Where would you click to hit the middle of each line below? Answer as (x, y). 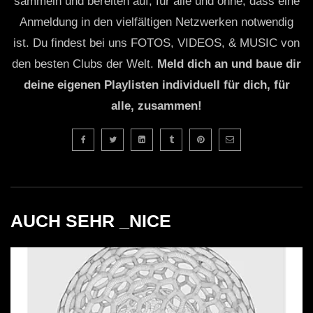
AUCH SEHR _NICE (91, 221)
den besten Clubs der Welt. (85, 64)
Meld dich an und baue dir (229, 64)
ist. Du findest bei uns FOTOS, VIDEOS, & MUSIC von (156, 43)
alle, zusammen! (156, 106)
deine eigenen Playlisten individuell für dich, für (156, 85)
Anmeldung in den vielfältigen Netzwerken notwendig (156, 22)
